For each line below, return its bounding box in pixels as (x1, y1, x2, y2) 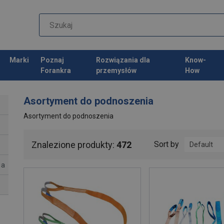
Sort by (153, 139, 179, 149)
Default (189, 140, 213, 149)
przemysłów (95, 66, 136, 74)
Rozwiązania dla (95, 55, 150, 64)
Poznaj (40, 55, 64, 64)
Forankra (40, 66, 71, 74)
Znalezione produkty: (31, 139, 117, 150)
